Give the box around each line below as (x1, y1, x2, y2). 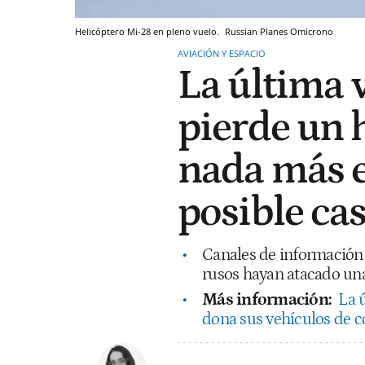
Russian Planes (225, 24, 288, 37)
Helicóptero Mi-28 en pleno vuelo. (75, 24, 222, 37)
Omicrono (290, 24, 333, 37)
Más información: (202, 289, 335, 310)
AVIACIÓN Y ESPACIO (178, 46, 266, 59)
